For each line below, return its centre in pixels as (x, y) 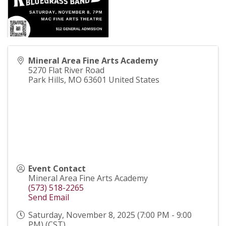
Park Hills (46, 80)
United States (134, 80)
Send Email (49, 197)
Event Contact (57, 169)
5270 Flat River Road (66, 70)
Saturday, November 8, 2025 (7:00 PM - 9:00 (110, 215)
